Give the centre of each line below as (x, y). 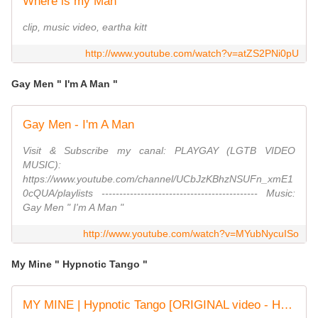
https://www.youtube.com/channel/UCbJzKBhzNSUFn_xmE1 (158, 179)
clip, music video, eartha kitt (85, 27)
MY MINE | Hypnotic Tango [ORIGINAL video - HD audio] (286, 305)
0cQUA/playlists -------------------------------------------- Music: (159, 193)
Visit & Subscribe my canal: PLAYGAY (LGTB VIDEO (159, 151)
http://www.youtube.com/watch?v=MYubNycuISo (191, 234)
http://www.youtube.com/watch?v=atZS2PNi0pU (192, 54)
